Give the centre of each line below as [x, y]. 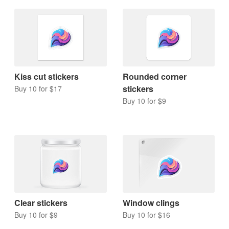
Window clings [151, 203]
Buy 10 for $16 [146, 215]
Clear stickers [41, 203]
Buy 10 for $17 [38, 89]
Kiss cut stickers [47, 77]
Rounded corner [154, 77]
